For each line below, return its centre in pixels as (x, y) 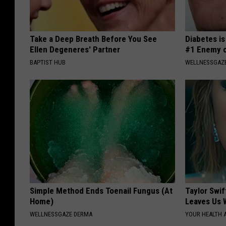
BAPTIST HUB (48, 63)
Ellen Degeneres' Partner (75, 50)
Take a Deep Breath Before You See (93, 39)
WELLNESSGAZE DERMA (61, 214)
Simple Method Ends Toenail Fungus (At (101, 191)
